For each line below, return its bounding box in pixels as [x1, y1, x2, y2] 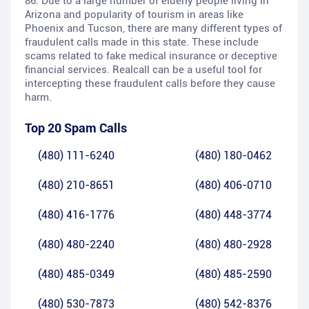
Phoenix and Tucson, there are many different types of [25, 22, 282, 35]
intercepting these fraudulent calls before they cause [25, 77, 275, 90]
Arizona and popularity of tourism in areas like [25, 8, 243, 21]
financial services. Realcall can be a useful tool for [25, 63, 262, 77]
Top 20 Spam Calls [25, 121, 127, 136]
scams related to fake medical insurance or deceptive [25, 50, 277, 63]
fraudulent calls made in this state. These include [25, 36, 259, 49]
